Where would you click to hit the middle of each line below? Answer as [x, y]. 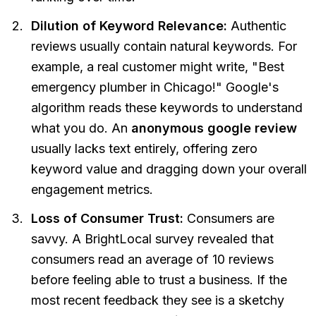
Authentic [257, 26]
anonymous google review [214, 128]
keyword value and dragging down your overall [169, 169]
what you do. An [81, 128]
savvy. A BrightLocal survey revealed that [152, 239]
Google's [250, 87]
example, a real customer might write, [141, 67]
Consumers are [229, 219]
